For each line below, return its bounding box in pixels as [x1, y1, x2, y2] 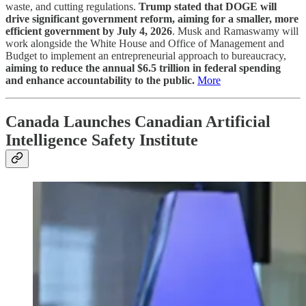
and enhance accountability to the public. [5, 74, 195, 86]
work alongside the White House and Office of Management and [5, 37, 284, 49]
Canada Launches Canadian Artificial [5, 112, 270, 130]
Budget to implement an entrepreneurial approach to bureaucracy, [5, 49, 286, 61]
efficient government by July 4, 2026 [5, 25, 172, 37]
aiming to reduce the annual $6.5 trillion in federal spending [5, 61, 281, 74]
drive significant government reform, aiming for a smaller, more [5, 12, 298, 25]
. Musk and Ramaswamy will [172, 25, 298, 37]
